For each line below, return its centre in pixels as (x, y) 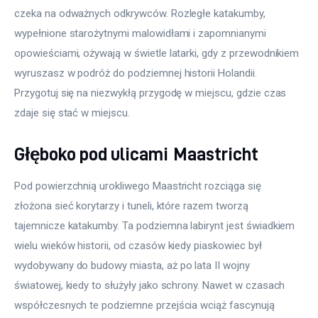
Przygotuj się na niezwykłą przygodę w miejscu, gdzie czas (152, 93)
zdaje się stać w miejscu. (72, 113)
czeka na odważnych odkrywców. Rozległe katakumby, (141, 14)
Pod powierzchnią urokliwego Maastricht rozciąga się (139, 186)
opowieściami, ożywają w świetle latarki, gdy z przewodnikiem (158, 54)
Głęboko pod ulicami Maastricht (136, 153)
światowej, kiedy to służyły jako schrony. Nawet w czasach (151, 285)
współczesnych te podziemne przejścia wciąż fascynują (146, 305)
